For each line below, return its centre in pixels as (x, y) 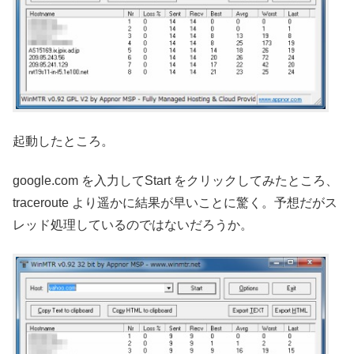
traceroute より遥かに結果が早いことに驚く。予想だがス (175, 203)
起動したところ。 (63, 141)
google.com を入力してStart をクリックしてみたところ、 (175, 181)
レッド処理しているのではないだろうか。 (133, 225)
